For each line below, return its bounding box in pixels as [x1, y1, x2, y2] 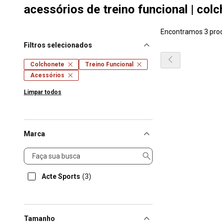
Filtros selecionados [24, 41, 92, 49]
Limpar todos [24, 89, 61, 96]
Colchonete [30, 61, 64, 68]
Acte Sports [42, 172, 80, 180]
